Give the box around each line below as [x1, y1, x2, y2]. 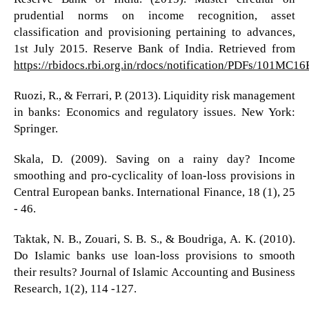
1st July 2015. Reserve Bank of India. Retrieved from [13, 42, 296, 54]
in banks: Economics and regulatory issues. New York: [13, 106, 296, 118]
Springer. [13, 122, 58, 134]
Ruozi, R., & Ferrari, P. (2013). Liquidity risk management [13, 89, 296, 101]
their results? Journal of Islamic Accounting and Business [13, 266, 296, 278]
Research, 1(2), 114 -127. [13, 282, 137, 295]
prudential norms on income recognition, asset [13, 9, 296, 21]
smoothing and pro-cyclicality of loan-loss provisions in [13, 169, 296, 181]
